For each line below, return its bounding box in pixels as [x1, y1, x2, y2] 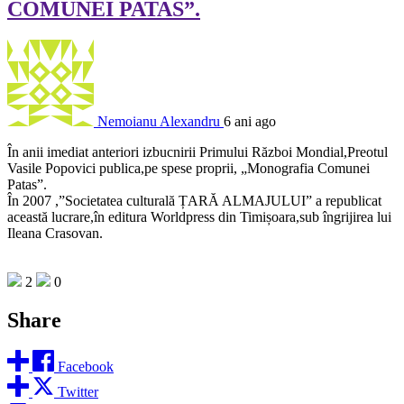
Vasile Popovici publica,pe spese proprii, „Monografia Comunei [7, 160, 370, 176]
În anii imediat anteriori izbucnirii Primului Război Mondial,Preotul [7, 143, 388, 160]
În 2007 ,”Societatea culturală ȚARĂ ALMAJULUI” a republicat [7, 192, 381, 208]
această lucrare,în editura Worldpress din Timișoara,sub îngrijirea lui [7, 208, 391, 225]
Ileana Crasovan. [7, 225, 103, 241]
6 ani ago [224, 113, 276, 129]
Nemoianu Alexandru [97, 113, 220, 129]
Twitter [58, 384, 98, 400]
